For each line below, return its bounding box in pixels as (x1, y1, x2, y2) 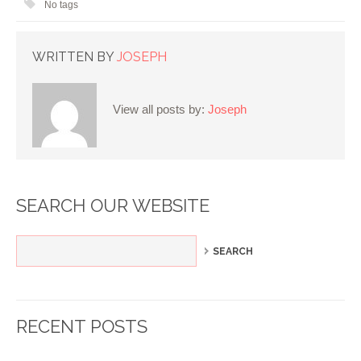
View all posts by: (113, 102, 208, 117)
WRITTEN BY (32, 48, 117, 64)
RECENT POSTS (16, 315, 147, 337)
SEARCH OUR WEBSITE (16, 194, 210, 216)
